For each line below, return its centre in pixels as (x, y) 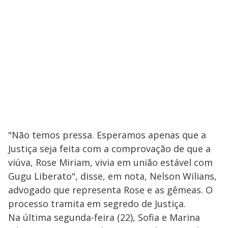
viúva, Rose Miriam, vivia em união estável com (110, 163)
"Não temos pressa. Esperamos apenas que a (107, 135)
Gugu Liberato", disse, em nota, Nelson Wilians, (112, 176)
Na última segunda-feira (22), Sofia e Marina (104, 218)
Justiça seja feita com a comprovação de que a (109, 149)
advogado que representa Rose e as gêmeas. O (110, 190)
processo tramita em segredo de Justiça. (97, 204)
